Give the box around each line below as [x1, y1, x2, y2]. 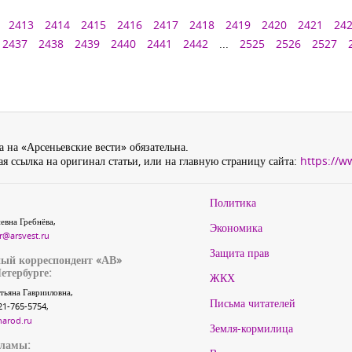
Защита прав [210, 245, 269, 260]
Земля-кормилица [210, 321, 293, 335]
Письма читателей [210, 295, 295, 310]
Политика [210, 195, 256, 210]
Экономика [210, 220, 262, 235]
